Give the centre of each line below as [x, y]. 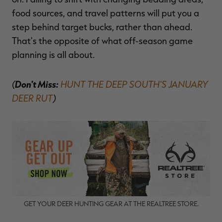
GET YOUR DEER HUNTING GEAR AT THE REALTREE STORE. [111, 203]
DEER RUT [32, 98]
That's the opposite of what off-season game [102, 40]
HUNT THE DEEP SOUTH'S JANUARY [134, 84]
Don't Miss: [37, 84]
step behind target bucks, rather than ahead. [102, 27]
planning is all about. [53, 54]
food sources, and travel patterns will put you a [106, 13]
